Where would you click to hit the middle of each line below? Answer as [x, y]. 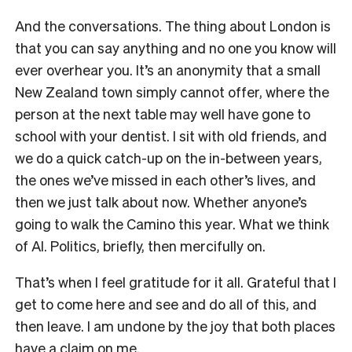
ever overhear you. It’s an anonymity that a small [168, 69]
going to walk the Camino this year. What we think [172, 223]
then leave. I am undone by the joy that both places [175, 325]
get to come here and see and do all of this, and [166, 303]
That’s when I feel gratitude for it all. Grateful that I [176, 281]
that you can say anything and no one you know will [176, 47]
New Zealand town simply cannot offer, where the [172, 91]
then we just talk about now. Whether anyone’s [161, 201]
